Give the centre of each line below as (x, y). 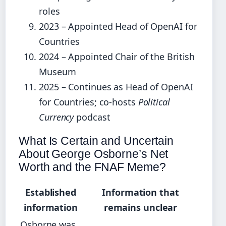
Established (51, 192)
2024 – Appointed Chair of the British (117, 56)
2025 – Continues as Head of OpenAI (116, 87)
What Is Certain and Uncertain (96, 140)
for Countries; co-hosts (89, 102)
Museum (58, 71)
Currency (56, 117)
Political (154, 102)
